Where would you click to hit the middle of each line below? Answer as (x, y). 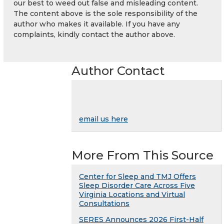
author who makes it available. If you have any (97, 24)
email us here (103, 119)
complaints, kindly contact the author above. (94, 34)
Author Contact (118, 70)
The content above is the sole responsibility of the (105, 13)
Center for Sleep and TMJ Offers (137, 176)
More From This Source (142, 155)
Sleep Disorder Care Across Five (137, 185)
